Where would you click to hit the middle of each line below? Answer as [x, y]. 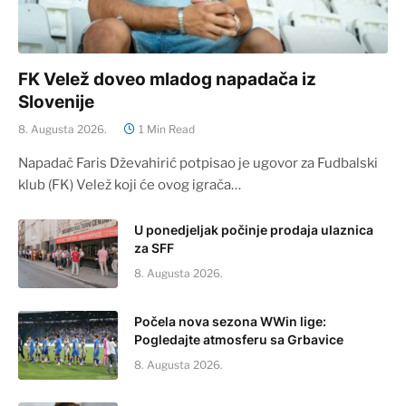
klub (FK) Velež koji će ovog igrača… [130, 184]
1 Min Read [167, 129]
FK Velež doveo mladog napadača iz [167, 79]
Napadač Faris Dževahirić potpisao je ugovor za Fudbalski [198, 163]
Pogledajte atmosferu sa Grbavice [239, 339]
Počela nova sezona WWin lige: [230, 321]
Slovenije [56, 101]
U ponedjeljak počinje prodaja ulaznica [254, 229]
